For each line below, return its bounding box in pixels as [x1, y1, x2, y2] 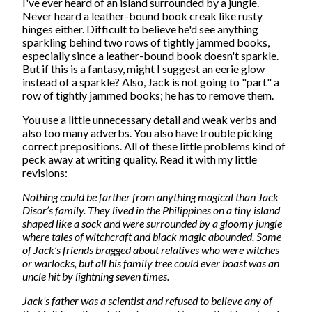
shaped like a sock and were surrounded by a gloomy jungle [22, 216, 282, 230]
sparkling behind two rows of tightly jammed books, [22, 35, 270, 49]
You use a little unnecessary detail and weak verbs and [22, 112, 276, 126]
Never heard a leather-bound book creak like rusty [22, 8, 263, 22]
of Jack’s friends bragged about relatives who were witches [22, 242, 279, 256]
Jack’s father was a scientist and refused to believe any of [22, 293, 272, 307]
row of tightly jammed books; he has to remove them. [22, 88, 274, 102]
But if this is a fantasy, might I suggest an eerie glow [22, 61, 265, 75]
